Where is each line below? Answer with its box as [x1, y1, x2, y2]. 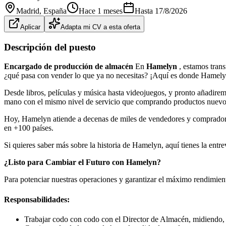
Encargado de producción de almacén [4, 62, 135, 71]
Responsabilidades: [4, 195, 70, 204]
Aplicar [20, 23, 40, 31]
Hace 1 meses [79, 6, 123, 15]
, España [39, 6, 67, 15]
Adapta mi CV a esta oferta [61, 23, 140, 31]
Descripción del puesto [4, 41, 96, 52]
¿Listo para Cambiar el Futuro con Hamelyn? [4, 158, 161, 167]
